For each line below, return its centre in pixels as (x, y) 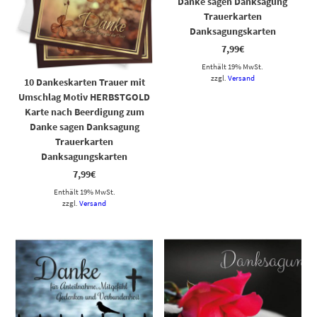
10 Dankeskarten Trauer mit (84, 82)
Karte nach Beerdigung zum (84, 112)
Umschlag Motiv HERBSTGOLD (85, 97)
